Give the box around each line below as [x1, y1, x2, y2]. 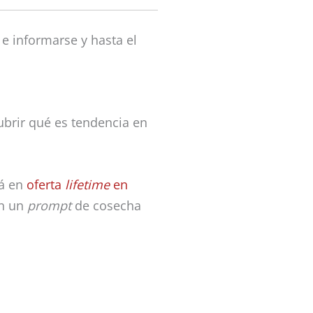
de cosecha [71, 197, 141, 214]
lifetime [65, 176, 110, 194]
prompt [27, 197, 71, 214]
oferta [27, 176, 65, 194]
